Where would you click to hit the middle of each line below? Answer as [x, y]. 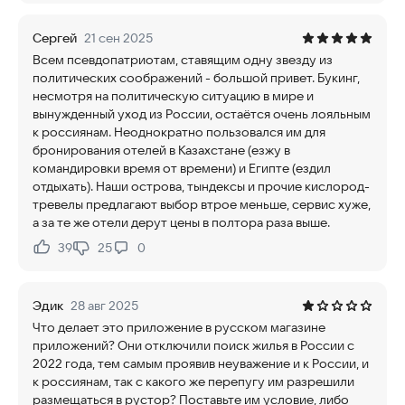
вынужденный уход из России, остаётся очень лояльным [202, 114]
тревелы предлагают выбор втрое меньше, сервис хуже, [202, 204]
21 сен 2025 [118, 38]
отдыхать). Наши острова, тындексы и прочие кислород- [201, 186]
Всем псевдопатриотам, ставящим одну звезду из [183, 60]
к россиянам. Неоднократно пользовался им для [179, 132]
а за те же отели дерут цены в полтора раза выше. [181, 222]
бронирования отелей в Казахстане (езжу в [161, 150]
